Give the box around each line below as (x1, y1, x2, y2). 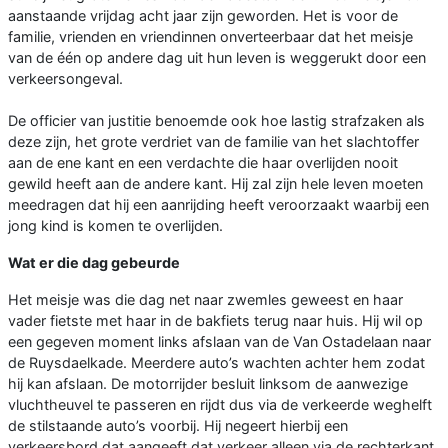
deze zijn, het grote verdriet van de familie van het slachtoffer (8, 133, 419, 151)
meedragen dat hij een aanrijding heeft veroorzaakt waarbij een (8, 196, 429, 214)
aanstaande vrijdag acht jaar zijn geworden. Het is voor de (8, 7, 398, 25)
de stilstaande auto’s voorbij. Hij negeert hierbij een (8, 417, 348, 435)
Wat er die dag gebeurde (8, 254, 180, 272)
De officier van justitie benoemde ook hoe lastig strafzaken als (8, 112, 425, 130)
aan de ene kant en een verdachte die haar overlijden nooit (8, 154, 398, 172)
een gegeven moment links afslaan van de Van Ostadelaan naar (8, 333, 431, 351)
